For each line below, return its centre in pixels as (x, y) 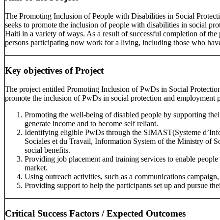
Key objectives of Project (54, 70)
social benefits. (47, 150)
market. (36, 168)
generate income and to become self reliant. (91, 124)
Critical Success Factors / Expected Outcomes (95, 213)
